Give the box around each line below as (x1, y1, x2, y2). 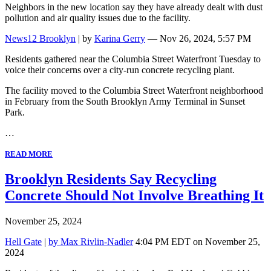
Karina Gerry (94, 33, 145, 44)
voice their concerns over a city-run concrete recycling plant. (5, 65, 235, 76)
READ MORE (5, 149, 53, 159)
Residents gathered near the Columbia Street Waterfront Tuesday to (5, 54, 261, 65)
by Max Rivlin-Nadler (48, 237, 133, 247)
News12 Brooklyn (5, 33, 76, 44)
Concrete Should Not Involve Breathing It (5, 188, 264, 204)
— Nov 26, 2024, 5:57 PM (145, 33, 251, 44)
